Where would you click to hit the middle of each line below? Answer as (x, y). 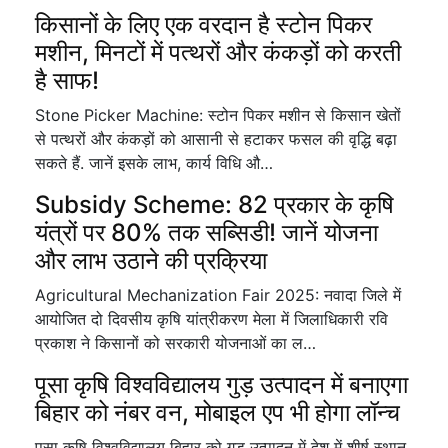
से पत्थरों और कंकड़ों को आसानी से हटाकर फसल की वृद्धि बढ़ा (216, 139)
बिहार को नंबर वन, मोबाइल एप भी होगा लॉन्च (217, 412)
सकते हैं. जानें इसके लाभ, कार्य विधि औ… (154, 163)
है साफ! (67, 80)
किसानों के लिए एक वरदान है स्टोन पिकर (203, 24)
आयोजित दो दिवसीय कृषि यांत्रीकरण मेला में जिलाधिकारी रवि (211, 319)
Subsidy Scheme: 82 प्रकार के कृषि (214, 204)
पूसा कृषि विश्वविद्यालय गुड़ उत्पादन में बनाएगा (221, 384)
